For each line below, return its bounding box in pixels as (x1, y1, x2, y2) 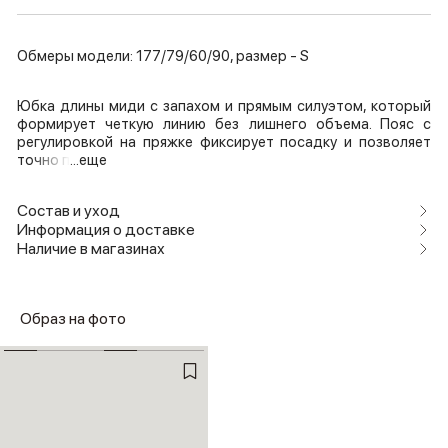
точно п (17, 151, 70, 170)
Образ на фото (20, 309, 126, 329)
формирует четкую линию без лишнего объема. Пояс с (17, 115, 431, 134)
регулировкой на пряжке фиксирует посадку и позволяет (17, 133, 431, 152)
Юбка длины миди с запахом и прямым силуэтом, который (17, 97, 431, 116)
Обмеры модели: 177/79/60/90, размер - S (17, 47, 309, 66)
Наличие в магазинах (17, 239, 165, 259)
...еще (70, 151, 107, 170)
